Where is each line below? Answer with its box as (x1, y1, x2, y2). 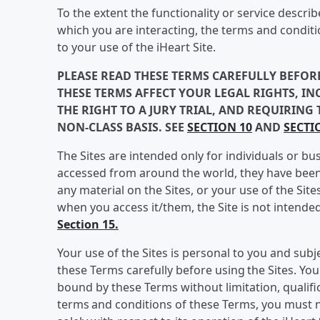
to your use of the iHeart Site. (57, 39, 216, 55)
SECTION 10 (187, 119, 252, 135)
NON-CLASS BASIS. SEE (57, 119, 187, 135)
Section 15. (57, 216, 119, 232)
